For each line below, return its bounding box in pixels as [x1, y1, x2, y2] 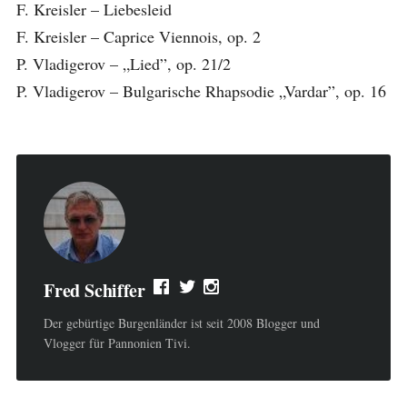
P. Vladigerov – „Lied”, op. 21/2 [15, 53, 231, 74]
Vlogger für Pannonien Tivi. [43, 334, 191, 352]
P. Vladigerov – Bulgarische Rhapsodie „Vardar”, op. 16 [15, 80, 386, 102]
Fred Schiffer [43, 277, 145, 303]
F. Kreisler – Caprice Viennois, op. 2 [15, 25, 261, 47]
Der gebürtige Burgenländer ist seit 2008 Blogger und [43, 314, 320, 332]
